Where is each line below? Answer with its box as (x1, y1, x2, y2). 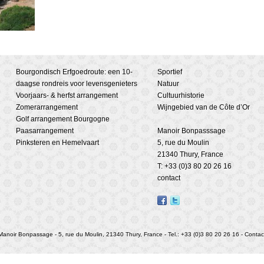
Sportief (157, 68, 182, 76)
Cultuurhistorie (157, 91, 204, 100)
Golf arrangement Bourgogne (16, 115, 110, 123)
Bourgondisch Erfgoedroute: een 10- (16, 68, 133, 76)
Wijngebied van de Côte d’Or (157, 103, 250, 111)
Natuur (157, 80, 179, 88)
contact (157, 174, 180, 182)
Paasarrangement (16, 127, 74, 135)
